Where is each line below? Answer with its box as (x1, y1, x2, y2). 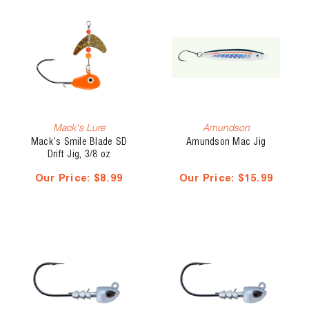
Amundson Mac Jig (186, 137, 266, 148)
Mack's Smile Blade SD (30, 137, 128, 148)
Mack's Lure (53, 121, 106, 134)
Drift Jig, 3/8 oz (47, 150, 111, 160)
